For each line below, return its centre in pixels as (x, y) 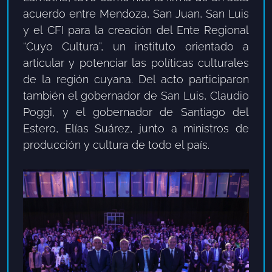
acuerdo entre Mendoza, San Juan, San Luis (136, 13)
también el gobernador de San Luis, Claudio (136, 95)
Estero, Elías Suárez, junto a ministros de (136, 128)
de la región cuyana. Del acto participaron (136, 79)
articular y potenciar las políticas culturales (136, 63)
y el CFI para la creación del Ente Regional (136, 30)
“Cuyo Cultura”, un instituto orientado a (136, 46)
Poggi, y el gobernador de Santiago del (136, 112)
